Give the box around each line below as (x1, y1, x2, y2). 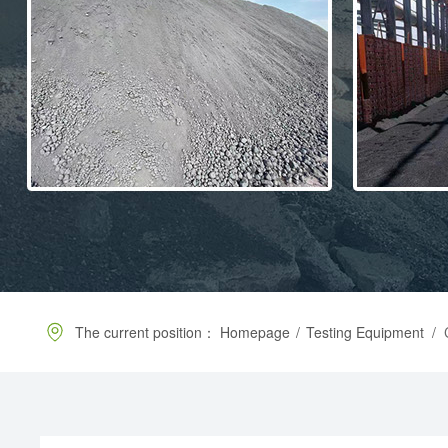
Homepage (220, 322, 291, 343)
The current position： (75, 322, 217, 343)
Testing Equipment (306, 322, 425, 343)
